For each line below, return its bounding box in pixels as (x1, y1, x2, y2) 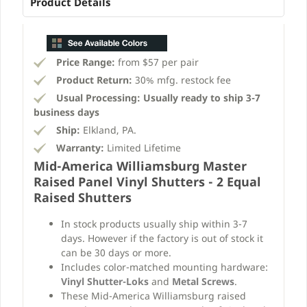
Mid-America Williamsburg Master (34, 157, 247, 174)
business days (34, 105, 99, 119)
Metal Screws (172, 274, 234, 288)
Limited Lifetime (104, 140, 181, 154)
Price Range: (56, 55, 115, 69)
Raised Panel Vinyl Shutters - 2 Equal (34, 173, 261, 190)
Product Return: (56, 73, 132, 86)
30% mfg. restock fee (132, 73, 231, 86)
